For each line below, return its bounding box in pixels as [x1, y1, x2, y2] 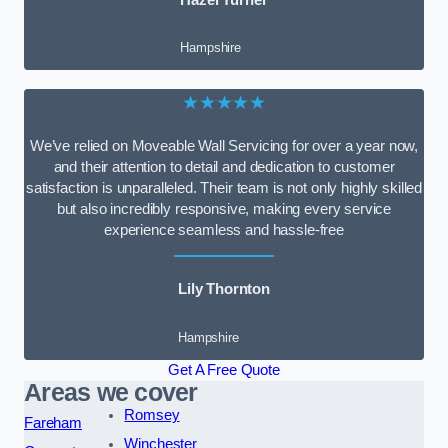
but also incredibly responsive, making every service [56, 200, 392, 217]
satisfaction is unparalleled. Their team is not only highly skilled [25, 179, 423, 196]
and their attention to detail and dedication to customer [53, 158, 395, 175]
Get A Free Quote [168, 361, 280, 378]
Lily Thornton [177, 281, 271, 298]
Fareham [24, 414, 82, 431]
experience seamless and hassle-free [104, 221, 344, 238]
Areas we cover [24, 378, 198, 406]
